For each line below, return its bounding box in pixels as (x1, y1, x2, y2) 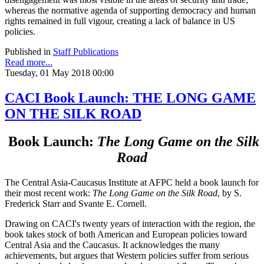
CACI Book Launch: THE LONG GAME (5, 90, 256, 105)
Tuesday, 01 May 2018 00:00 (5, 67, 114, 78)
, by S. (217, 187, 242, 198)
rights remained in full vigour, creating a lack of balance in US (5, 15, 235, 26)
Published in (5, 46, 51, 57)
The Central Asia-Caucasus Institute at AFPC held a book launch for (5, 177, 259, 187)
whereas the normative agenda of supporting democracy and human (5, 5, 256, 15)
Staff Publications (53, 46, 118, 57)
